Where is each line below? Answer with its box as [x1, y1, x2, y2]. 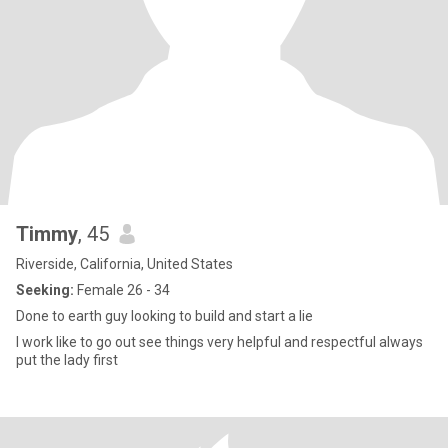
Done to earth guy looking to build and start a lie [16, 308, 313, 324]
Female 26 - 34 [74, 282, 170, 298]
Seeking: [16, 282, 74, 298]
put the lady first [16, 352, 118, 368]
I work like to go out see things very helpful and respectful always [16, 334, 423, 350]
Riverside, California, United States [16, 256, 233, 272]
